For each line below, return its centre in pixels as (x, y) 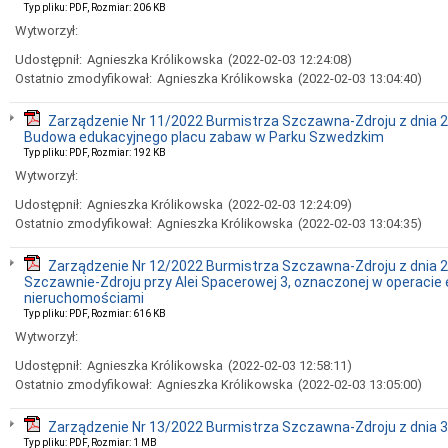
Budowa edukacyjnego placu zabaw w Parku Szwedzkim (204, 137)
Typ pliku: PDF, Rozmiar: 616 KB (95, 313)
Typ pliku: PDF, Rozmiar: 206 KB (95, 7)
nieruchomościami (84, 298)
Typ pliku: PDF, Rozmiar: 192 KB (95, 152)
